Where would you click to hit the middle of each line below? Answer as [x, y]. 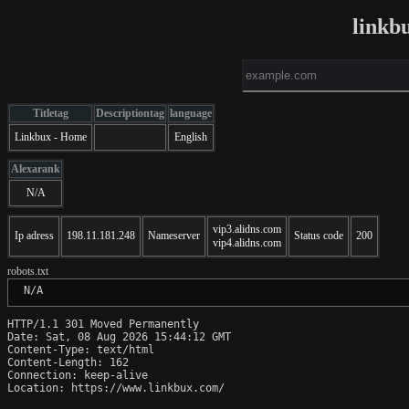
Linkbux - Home [51, 136]
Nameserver [174, 235]
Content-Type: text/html [81, 349]
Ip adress [34, 235]
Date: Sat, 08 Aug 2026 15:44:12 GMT [119, 336]
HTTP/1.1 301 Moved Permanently [103, 324]
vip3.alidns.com [247, 229]
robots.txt [28, 271]
